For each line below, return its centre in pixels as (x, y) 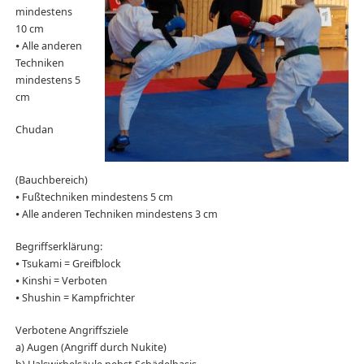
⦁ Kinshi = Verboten (61, 281)
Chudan (34, 130)
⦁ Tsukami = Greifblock (68, 264)
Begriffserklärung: (58, 247)
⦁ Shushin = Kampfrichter (75, 298)
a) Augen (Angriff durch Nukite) (91, 348)
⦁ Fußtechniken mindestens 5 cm (94, 197)
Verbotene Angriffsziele (71, 331)
